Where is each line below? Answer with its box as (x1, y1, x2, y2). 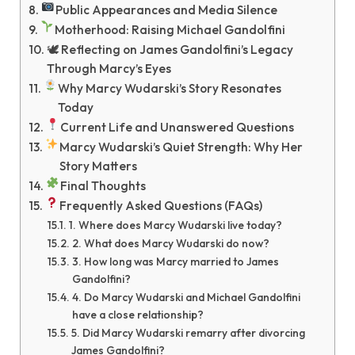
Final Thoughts (59, 178, 146, 193)
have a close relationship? (71, 307, 204, 322)
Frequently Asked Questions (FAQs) (59, 198, 262, 213)
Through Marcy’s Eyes (47, 61, 172, 76)
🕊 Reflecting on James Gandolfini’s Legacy (47, 42, 294, 57)
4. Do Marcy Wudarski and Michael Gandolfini (71, 290, 300, 304)
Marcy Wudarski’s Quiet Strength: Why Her (59, 139, 303, 155)
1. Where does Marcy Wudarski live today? (68, 218, 282, 232)
